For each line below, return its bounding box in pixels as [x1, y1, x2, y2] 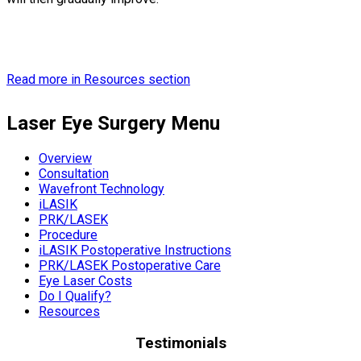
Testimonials [135, 334, 226, 352]
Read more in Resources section [6, 72, 190, 88]
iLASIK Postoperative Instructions [39, 243, 231, 258]
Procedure [39, 227, 98, 243]
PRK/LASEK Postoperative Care [39, 258, 221, 273]
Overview [39, 151, 92, 166]
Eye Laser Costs [39, 273, 132, 288]
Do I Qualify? [39, 288, 111, 304]
